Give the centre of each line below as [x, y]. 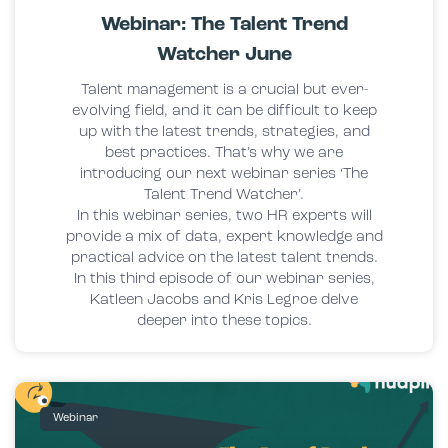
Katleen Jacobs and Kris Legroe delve [224, 300]
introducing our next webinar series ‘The [224, 174]
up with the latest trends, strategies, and [224, 132]
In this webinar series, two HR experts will [224, 216]
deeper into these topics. [224, 321]
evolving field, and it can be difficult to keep [224, 111]
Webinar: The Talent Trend [224, 24]
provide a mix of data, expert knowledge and [224, 237]
